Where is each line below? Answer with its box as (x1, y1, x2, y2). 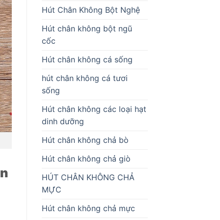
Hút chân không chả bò (41, 135, 129, 145)
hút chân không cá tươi (41, 73, 128, 83)
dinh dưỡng (41, 116, 84, 126)
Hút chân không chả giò (41, 153, 131, 164)
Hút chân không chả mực (41, 203, 135, 213)
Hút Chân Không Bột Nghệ (41, 4, 140, 15)
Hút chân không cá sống (41, 54, 133, 64)
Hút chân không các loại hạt (41, 104, 146, 114)
